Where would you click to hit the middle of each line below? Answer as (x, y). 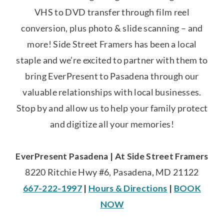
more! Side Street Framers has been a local (112, 44)
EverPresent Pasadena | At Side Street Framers (112, 156)
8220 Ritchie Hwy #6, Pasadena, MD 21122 (112, 172)
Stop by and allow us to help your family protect (112, 108)
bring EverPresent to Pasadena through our (112, 76)
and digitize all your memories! (112, 124)
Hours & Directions (128, 188)
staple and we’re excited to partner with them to (112, 60)
